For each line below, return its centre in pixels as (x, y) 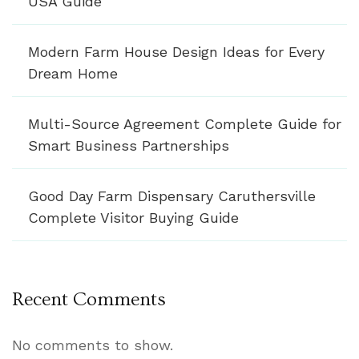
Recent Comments (89, 299)
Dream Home (73, 73)
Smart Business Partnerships (129, 145)
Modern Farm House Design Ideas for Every (176, 51)
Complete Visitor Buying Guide (133, 217)
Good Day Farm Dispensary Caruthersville (172, 196)
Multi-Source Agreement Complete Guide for (185, 123)
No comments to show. (93, 345)
